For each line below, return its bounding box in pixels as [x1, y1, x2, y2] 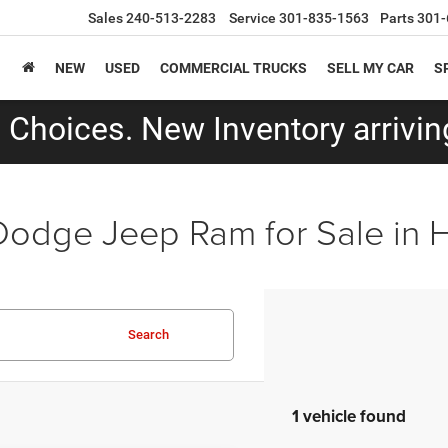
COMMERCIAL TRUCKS [160, 60, 307, 77]
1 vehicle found [291, 404, 406, 428]
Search [127, 327, 169, 342]
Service [229, 10, 276, 27]
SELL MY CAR [327, 60, 414, 77]
